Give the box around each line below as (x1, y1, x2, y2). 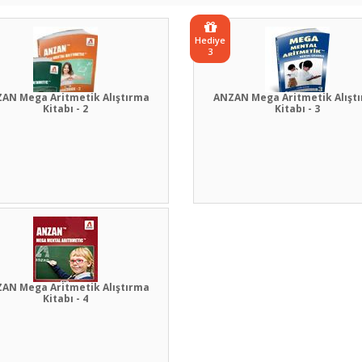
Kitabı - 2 (42, 102, 88, 116)
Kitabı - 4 (42, 292, 88, 305)
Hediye (195, 34, 225, 46)
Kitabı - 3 (274, 102, 320, 116)
